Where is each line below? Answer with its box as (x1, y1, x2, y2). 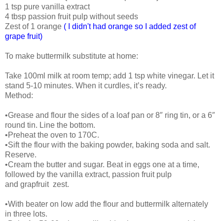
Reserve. (5, 150, 37, 159)
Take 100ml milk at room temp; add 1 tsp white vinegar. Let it (5, 72, 214, 80)
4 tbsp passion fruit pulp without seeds (5, 12, 138, 21)
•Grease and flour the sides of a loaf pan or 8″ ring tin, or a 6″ (5, 111, 215, 120)
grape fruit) (5, 32, 42, 41)
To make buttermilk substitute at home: (5, 52, 138, 61)
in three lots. (5, 210, 47, 219)
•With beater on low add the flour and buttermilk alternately (5, 200, 208, 209)
